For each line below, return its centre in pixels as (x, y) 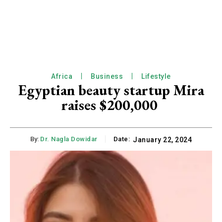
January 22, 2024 (162, 140)
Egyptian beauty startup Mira (111, 90)
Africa (62, 77)
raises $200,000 (111, 105)
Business (107, 77)
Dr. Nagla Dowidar (69, 139)
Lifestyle (156, 77)
